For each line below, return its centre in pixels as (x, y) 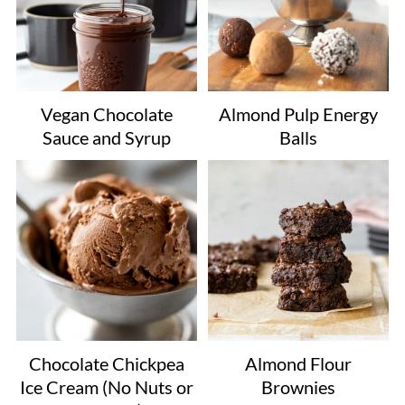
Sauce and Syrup (106, 137)
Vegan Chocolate (106, 113)
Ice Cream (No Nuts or (106, 387)
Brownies (299, 387)
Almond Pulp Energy (299, 113)
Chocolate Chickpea (106, 364)
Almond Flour (299, 364)
